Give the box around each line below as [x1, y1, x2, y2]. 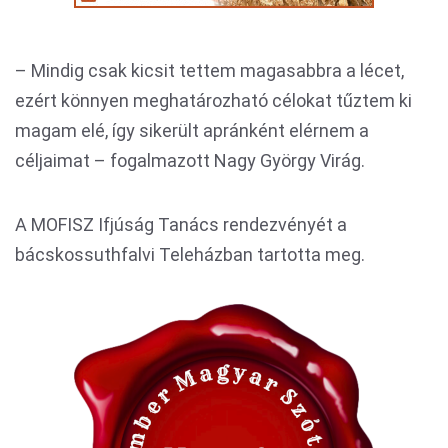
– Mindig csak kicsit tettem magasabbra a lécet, [15, 60, 404, 81]
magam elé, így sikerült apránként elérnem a [15, 120, 369, 141]
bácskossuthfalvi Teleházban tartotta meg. [15, 244, 365, 265]
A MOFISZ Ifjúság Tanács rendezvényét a [15, 214, 347, 235]
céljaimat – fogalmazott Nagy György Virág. [15, 150, 365, 171]
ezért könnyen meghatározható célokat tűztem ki [15, 90, 412, 111]
